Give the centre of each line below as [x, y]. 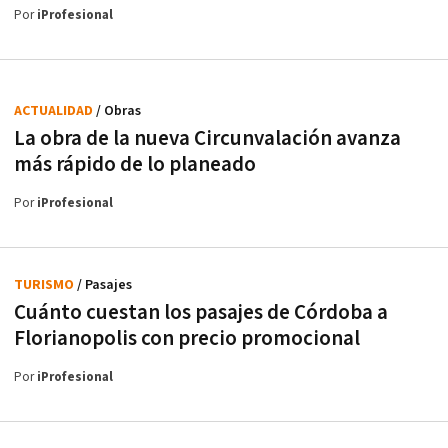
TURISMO [45, 284]
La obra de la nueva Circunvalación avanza [207, 138]
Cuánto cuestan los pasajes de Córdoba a [201, 312]
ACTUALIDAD [55, 110]
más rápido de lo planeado [135, 164]
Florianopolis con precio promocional [187, 338]
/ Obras [118, 110]
